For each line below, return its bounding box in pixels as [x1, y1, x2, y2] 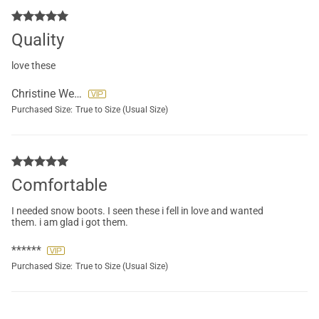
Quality [11, 30, 64, 51]
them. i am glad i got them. [11, 216, 128, 229]
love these [11, 60, 56, 72]
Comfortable [11, 175, 108, 196]
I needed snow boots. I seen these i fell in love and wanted [11, 205, 263, 217]
